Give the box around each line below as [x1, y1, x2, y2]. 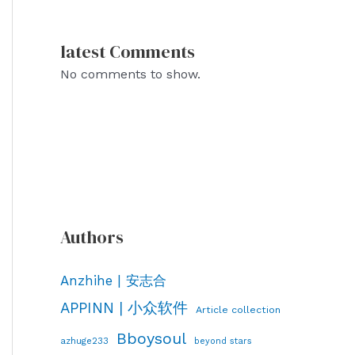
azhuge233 [60, 335, 109, 347]
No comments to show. [60, 67, 200, 82]
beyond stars [194, 336, 252, 347]
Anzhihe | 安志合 [60, 273, 166, 289]
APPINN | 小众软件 [60, 300, 188, 318]
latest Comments [60, 40, 195, 64]
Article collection [196, 303, 281, 316]
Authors [60, 225, 124, 250]
